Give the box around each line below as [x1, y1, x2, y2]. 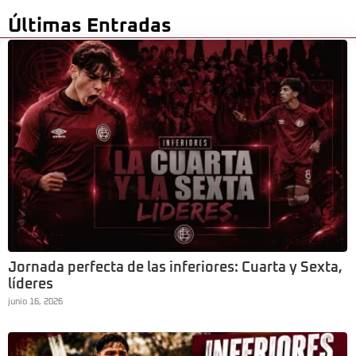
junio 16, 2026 [8, 297, 63, 307]
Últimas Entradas [8, 16, 172, 37]
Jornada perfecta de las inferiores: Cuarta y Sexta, [8, 261, 342, 276]
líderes [8, 277, 53, 292]
